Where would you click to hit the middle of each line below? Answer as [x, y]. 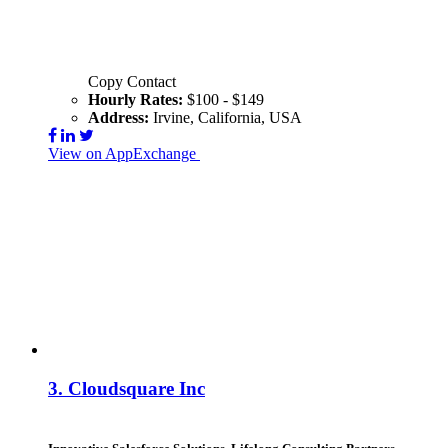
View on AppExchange [122, 153]
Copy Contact [132, 81]
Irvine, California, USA [227, 117]
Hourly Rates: [137, 99]
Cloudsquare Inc [136, 388]
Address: [120, 117]
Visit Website [241, 153]
